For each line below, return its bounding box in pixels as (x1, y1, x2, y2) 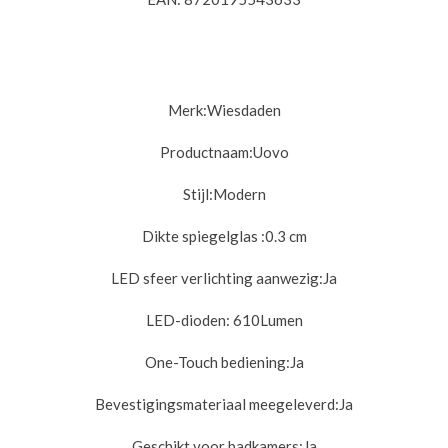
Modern (212, 184, 266, 203)
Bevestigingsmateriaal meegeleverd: (95, 394, 339, 413)
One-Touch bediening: (144, 352, 290, 371)
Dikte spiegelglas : (141, 226, 265, 245)
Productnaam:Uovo (159, 142, 289, 161)
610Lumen (229, 310, 303, 329)
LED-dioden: (145, 310, 230, 329)
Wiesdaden (206, 100, 281, 119)
